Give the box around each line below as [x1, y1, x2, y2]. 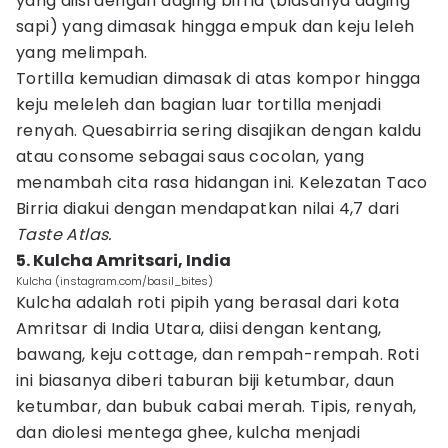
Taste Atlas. [16, 223, 112, 246]
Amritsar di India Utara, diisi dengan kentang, [16, 317, 382, 340]
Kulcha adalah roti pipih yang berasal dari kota [16, 291, 400, 314]
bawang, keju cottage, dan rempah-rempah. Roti [16, 343, 419, 366]
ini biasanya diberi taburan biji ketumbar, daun [16, 369, 395, 392]
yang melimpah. [16, 41, 148, 64]
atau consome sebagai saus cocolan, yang [16, 145, 365, 168]
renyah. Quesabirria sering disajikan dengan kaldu [16, 119, 422, 142]
